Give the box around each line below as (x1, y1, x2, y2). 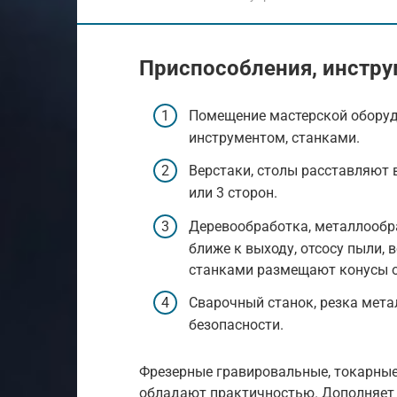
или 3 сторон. (189, 184, 277, 202)
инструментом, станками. (189, 129, 360, 147)
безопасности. (189, 315, 284, 333)
